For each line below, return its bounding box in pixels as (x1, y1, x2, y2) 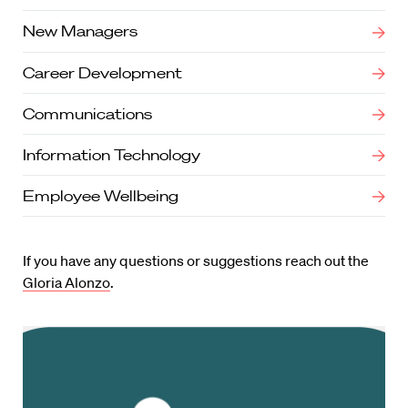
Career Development (23, 63, 182, 82)
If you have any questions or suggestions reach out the (23, 250, 369, 270)
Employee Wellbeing (23, 186, 178, 205)
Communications (23, 104, 152, 123)
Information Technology (23, 145, 200, 164)
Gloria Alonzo (23, 272, 110, 291)
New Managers (23, 22, 138, 41)
